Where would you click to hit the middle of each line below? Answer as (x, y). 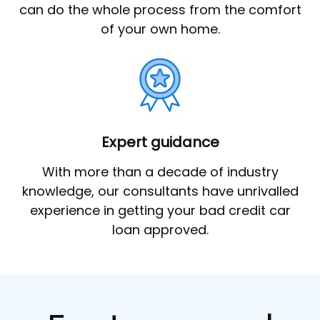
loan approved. (160, 229)
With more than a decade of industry (160, 171)
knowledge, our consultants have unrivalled (160, 191)
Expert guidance (160, 142)
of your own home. (160, 29)
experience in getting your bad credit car (160, 210)
